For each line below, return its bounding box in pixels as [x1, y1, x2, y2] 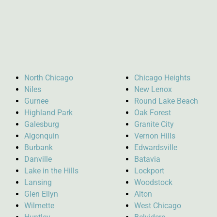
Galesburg [24, 119, 59, 129]
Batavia [134, 154, 161, 164]
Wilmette [24, 201, 54, 210]
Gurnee [24, 96, 48, 106]
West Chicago [134, 201, 182, 210]
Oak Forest [134, 108, 171, 117]
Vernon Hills [134, 131, 176, 140]
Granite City [134, 119, 174, 129]
